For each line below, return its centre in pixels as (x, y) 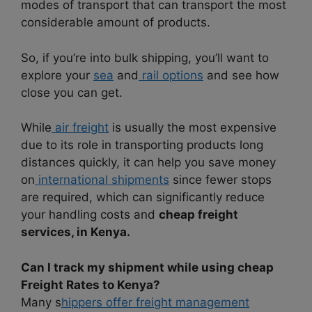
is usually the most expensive (193, 128)
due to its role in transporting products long (142, 145)
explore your (57, 75)
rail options (171, 75)
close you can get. (72, 92)
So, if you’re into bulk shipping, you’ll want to (145, 57)
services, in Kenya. (76, 232)
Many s (41, 302)
